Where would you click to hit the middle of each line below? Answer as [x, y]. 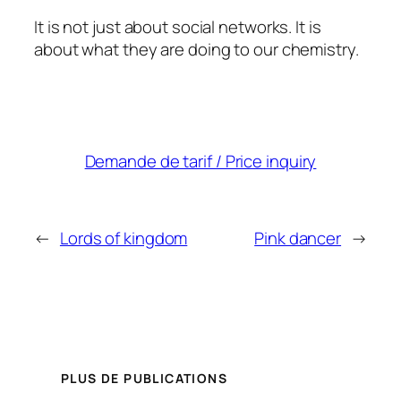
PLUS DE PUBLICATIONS [144, 379]
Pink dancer [298, 239]
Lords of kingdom [124, 239]
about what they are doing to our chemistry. [196, 50]
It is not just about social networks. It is [178, 27]
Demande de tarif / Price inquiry [200, 162]
